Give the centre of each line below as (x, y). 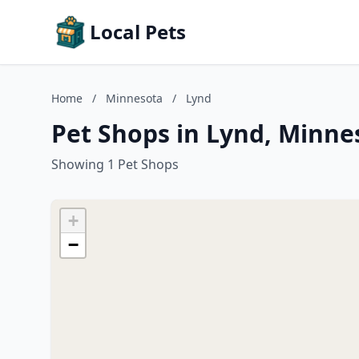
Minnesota (134, 98)
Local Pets (138, 32)
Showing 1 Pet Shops (115, 164)
